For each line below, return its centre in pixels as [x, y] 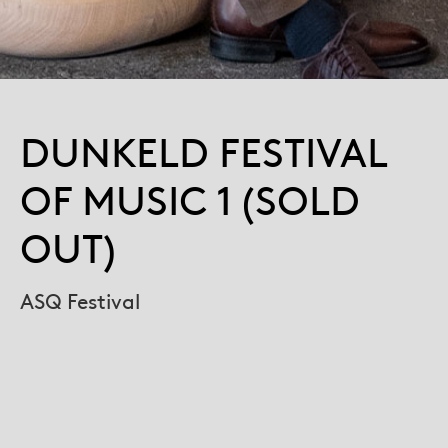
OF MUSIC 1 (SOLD [190, 199]
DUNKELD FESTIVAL [203, 151]
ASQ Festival [80, 300]
